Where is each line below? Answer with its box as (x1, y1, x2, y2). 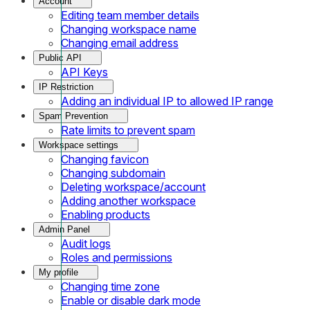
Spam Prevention (39, 110, 108, 121)
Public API (39, 52, 82, 63)
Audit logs (61, 236, 111, 250)
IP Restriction (39, 81, 93, 92)
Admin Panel (39, 224, 90, 235)
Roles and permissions (61, 250, 172, 264)
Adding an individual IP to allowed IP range (61, 93, 273, 108)
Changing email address (61, 35, 179, 50)
